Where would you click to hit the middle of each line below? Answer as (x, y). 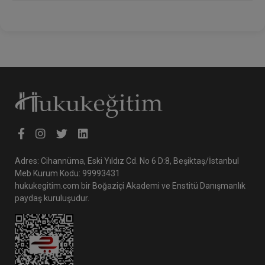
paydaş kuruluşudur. (52, 198)
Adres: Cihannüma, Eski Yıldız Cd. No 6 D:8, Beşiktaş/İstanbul (127, 161)
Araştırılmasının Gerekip (131, 15)
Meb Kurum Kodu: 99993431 (67, 174)
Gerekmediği (106, 27)
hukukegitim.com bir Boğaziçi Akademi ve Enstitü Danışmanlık (130, 186)
